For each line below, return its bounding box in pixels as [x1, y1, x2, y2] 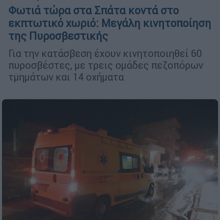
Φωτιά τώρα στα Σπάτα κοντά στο [8, 4, 179, 18]
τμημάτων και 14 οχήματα [8, 71, 124, 83]
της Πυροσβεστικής [8, 29, 108, 43]
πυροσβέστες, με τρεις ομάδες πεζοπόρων [8, 59, 203, 72]
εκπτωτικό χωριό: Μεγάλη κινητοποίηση [8, 17, 211, 30]
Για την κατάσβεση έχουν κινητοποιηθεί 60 [8, 47, 202, 60]
